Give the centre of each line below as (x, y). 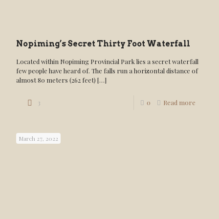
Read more (179, 102)
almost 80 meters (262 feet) (56, 80)
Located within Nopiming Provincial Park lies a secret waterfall (107, 61)
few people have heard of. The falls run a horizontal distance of (107, 71)
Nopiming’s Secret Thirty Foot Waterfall (103, 44)
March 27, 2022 (38, 138)
